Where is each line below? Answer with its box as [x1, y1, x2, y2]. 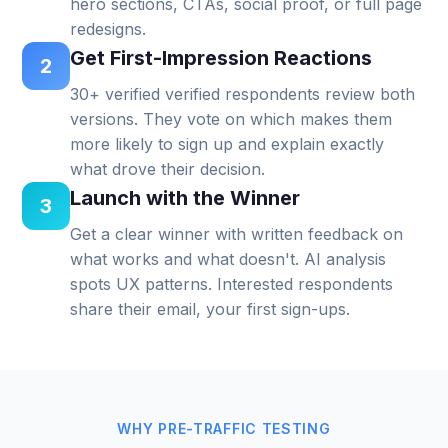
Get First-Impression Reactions [70, 45, 373, 70]
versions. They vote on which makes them [70, 108, 393, 129]
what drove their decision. [70, 158, 266, 179]
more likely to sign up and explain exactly [70, 133, 385, 154]
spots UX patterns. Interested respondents [70, 273, 394, 294]
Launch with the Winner [70, 185, 301, 210]
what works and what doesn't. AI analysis [70, 248, 387, 269]
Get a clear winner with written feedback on [70, 223, 404, 244]
